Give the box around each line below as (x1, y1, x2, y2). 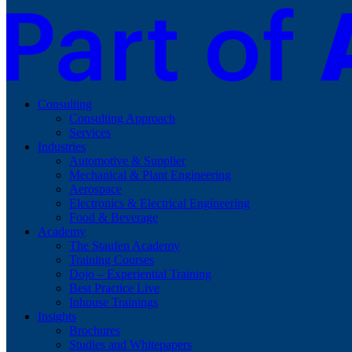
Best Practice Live (69, 281, 159, 295)
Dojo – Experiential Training (69, 267, 211, 281)
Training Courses (69, 253, 154, 267)
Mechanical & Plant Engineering (69, 168, 231, 182)
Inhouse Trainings (69, 295, 158, 310)
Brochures (69, 324, 120, 338)
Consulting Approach (69, 112, 175, 126)
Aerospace (69, 182, 122, 196)
